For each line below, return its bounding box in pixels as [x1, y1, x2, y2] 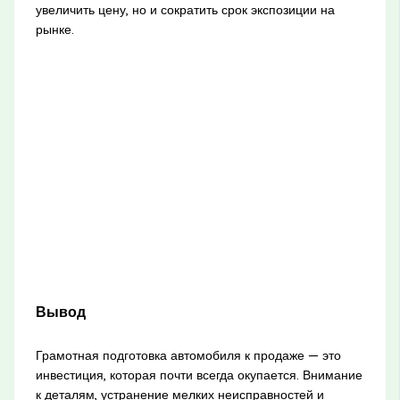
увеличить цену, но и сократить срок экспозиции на [35, 2, 335, 19]
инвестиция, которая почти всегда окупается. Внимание [35, 366, 362, 383]
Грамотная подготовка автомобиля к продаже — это [35, 346, 341, 363]
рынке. [35, 21, 74, 38]
